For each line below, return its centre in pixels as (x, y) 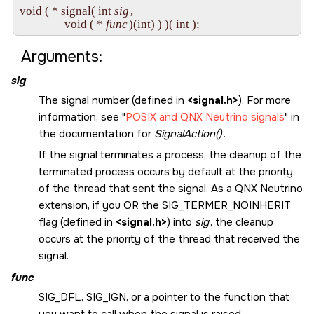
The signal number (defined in (113, 100)
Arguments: (62, 56)
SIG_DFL (60, 298)
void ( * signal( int (67, 11)
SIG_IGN (106, 298)
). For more (265, 100)
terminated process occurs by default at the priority (166, 171)
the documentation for (96, 134)
